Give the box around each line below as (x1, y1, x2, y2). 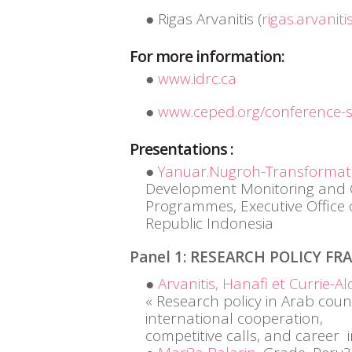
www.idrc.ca (158, 68, 236, 89)
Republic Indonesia (145, 213, 273, 233)
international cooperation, (145, 308, 327, 328)
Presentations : (130, 138, 233, 159)
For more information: (130, 46, 284, 67)
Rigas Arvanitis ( (158, 9, 262, 29)
